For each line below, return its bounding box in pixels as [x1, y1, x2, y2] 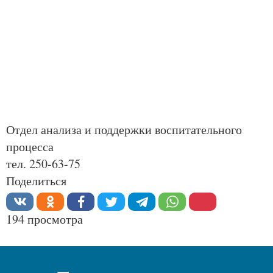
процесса [6, 138, 54, 155]
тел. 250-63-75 [6, 155, 80, 172]
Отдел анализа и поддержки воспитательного [6, 121, 242, 138]
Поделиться [6, 172, 66, 189]
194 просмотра [6, 211, 83, 227]
